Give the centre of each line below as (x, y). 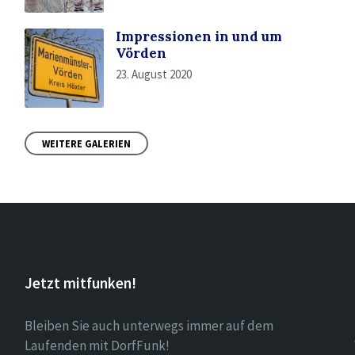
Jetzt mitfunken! (80, 283)
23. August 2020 (153, 74)
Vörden (141, 53)
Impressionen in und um (198, 36)
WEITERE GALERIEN (86, 143)
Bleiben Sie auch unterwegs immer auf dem (149, 326)
